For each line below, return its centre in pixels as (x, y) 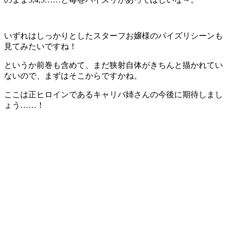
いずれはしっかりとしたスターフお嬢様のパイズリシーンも (113, 36)
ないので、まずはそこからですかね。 (73, 76)
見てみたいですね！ (41, 46)
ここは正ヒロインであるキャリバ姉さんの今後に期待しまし (113, 94)
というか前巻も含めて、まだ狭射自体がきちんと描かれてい (113, 65)
